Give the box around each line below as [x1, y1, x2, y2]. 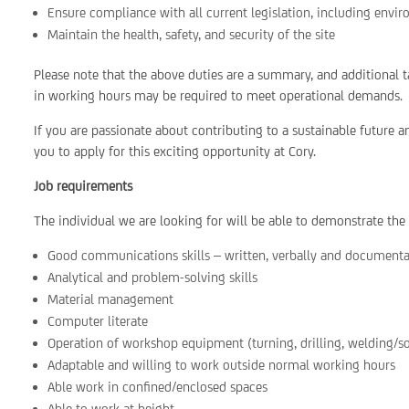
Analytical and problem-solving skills [47, 269, 258, 285]
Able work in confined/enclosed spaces [47, 379, 268, 394]
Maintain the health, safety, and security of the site [47, 26, 336, 42]
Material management [47, 291, 174, 307]
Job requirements [34, 178, 133, 194]
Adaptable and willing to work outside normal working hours [47, 357, 396, 372]
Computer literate [47, 313, 149, 329]
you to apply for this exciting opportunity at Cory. [34, 143, 317, 159]
